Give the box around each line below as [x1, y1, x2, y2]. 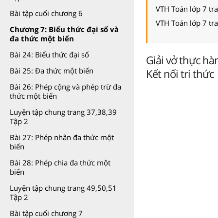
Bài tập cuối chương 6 [10, 8, 83, 18]
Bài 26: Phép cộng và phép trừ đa [10, 82, 121, 91]
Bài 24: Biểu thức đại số [10, 50, 89, 59]
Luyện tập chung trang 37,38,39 [10, 107, 117, 117]
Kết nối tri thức [146, 66, 214, 81]
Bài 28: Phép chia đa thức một [10, 158, 110, 167]
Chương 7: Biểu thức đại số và [10, 24, 119, 34]
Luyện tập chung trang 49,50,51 [10, 183, 117, 193]
